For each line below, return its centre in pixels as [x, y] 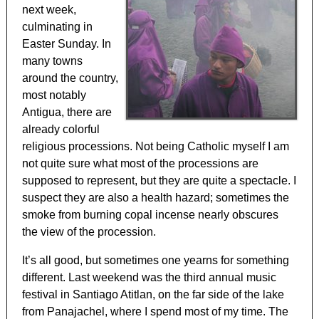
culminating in [58, 27]
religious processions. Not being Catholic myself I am [156, 147]
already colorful [61, 130]
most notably [54, 95]
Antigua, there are [67, 113]
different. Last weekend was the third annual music [150, 278]
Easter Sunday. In [67, 44]
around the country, [70, 78]
